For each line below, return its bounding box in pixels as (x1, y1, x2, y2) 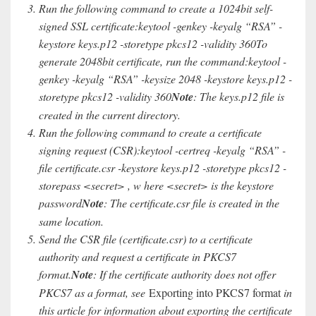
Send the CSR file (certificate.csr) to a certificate (39, 231, 253, 247)
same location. (39, 214, 104, 229)
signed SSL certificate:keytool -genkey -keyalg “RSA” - (39, 18, 282, 34)
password (39, 195, 82, 211)
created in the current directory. (39, 107, 181, 123)
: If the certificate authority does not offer (93, 267, 276, 282)
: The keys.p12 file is (193, 89, 284, 104)
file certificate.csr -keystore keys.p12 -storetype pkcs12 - (39, 160, 286, 176)
